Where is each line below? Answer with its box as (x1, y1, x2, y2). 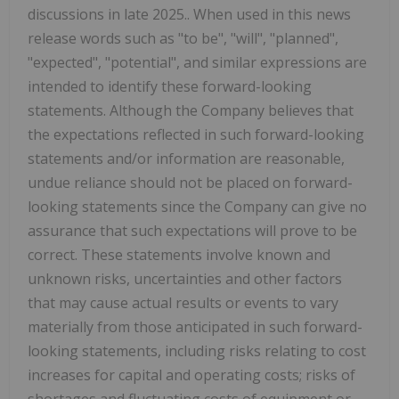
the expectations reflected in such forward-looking (28, 124, 364, 144)
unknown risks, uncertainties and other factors (28, 268, 342, 289)
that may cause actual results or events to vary (28, 292, 338, 313)
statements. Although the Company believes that (28, 100, 354, 120)
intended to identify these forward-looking (28, 76, 312, 96)
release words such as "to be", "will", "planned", (28, 28, 338, 48)
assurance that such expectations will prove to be (28, 220, 357, 240)
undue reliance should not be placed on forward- (28, 172, 353, 192)
